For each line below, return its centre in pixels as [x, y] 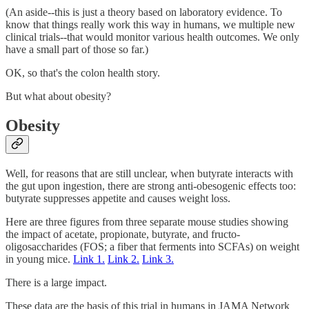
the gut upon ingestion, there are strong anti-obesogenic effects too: [151, 186]
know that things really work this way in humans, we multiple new [150, 25]
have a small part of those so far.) [77, 50]
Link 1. [89, 259]
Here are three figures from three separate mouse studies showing [147, 222]
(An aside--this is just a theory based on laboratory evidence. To [144, 12]
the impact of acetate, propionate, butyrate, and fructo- [123, 235]
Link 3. [158, 259]
